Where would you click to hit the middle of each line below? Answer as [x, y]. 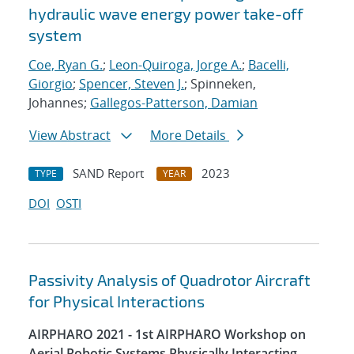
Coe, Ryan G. [66, 65]
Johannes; [59, 103]
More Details [190, 136]
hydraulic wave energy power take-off [166, 14]
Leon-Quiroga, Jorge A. [175, 65]
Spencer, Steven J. [132, 84]
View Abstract [70, 136]
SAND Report [108, 173]
